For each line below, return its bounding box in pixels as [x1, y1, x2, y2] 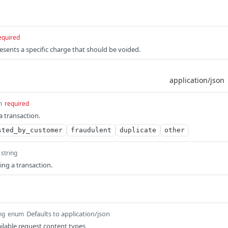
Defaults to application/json [26, 209, 110, 218]
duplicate [120, 126, 156, 134]
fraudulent [71, 126, 111, 134]
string [1, 149, 17, 157]
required [5, 99, 29, 108]
